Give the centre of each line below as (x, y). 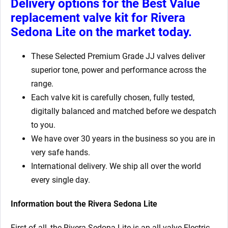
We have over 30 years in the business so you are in (123, 139)
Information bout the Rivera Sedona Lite (84, 204)
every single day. (61, 180)
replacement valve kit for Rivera (98, 18)
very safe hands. (61, 153)
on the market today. (135, 32)
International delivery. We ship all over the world (116, 166)
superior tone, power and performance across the (119, 70)
